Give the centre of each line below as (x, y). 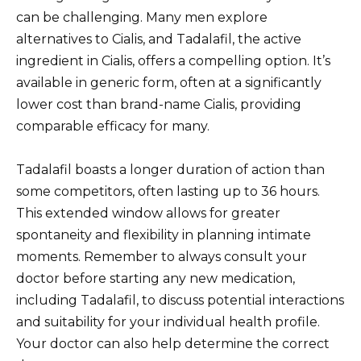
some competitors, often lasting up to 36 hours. (168, 191)
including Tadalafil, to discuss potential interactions (180, 300)
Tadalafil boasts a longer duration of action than (170, 169)
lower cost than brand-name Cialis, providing (159, 104)
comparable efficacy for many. (113, 126)
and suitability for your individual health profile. (168, 322)
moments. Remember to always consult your (162, 256)
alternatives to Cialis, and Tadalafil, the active (159, 39)
